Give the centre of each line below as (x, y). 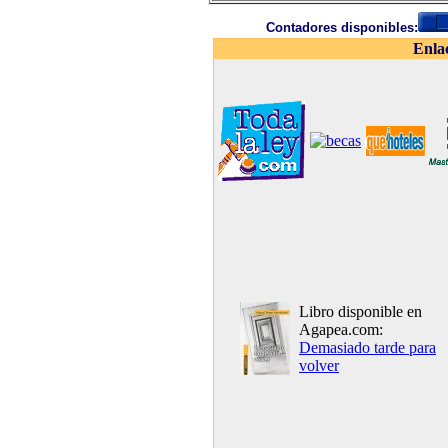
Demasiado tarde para (367, 347)
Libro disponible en (360, 311)
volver (319, 365)
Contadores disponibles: (341, 27)
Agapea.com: (341, 329)
